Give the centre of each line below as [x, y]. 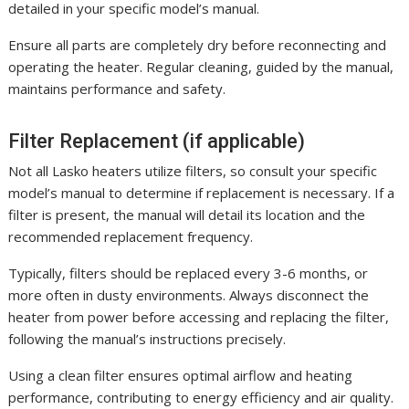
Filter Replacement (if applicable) [157, 141]
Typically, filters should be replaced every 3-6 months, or [189, 273]
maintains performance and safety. [117, 88]
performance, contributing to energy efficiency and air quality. [201, 397]
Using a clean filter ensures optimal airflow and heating [181, 375]
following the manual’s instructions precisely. [147, 338]
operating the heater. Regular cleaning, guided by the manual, [201, 66]
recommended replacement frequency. [131, 236]
